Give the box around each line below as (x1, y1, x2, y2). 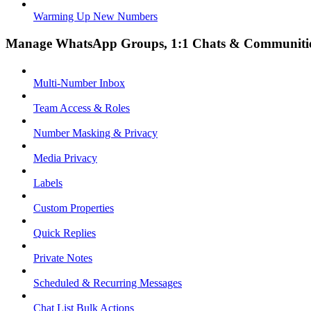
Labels (33, 176, 62, 189)
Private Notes (33, 251, 92, 264)
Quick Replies (33, 226, 96, 239)
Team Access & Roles (33, 101, 130, 114)
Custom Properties (33, 201, 114, 214)
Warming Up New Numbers (33, 10, 158, 23)
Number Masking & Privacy (33, 126, 158, 139)
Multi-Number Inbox (33, 76, 125, 89)
